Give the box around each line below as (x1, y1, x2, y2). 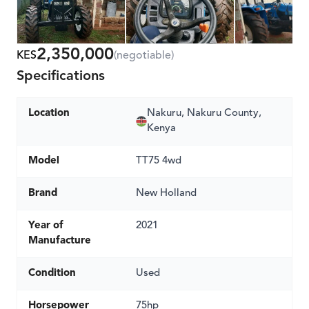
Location (28, 108, 70, 119)
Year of (28, 221, 63, 231)
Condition (28, 268, 76, 279)
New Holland (136, 188, 197, 199)
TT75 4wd (136, 156, 181, 166)
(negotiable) (114, 50, 174, 61)
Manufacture (28, 236, 91, 246)
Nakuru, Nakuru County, (147, 108, 261, 119)
